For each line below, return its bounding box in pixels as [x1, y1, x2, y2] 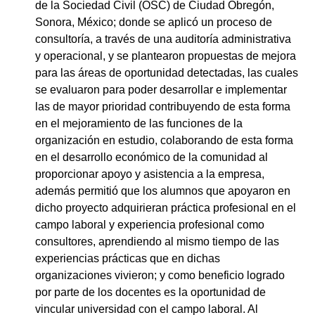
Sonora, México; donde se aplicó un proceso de [35, 15, 272, 28]
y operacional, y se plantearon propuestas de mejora [35, 49, 296, 62]
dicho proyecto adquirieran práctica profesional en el [35, 201, 296, 214]
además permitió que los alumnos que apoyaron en [35, 184, 290, 197]
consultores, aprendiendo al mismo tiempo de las [35, 235, 279, 247]
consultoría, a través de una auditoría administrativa [35, 32, 291, 45]
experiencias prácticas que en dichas [35, 252, 220, 264]
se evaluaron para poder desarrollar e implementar [35, 83, 287, 96]
